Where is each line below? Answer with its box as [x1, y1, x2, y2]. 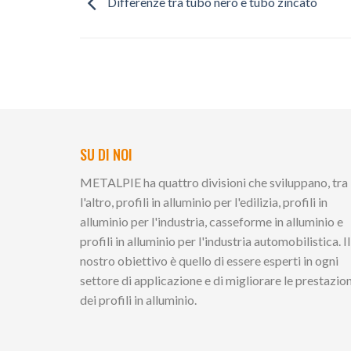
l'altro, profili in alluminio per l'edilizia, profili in [80, 194, 327, 210]
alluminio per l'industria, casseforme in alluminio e [80, 214, 343, 230]
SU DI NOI [80, 144, 132, 165]
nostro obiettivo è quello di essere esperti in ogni [80, 253, 338, 269]
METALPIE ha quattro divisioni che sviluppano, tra [80, 175, 348, 190]
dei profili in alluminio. [80, 292, 197, 308]
